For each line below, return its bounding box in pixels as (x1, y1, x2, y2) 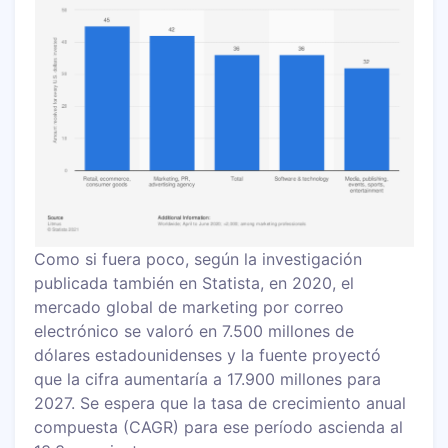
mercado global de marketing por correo (34, 296, 345, 317)
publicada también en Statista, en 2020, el (34, 272, 355, 293)
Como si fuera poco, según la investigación (34, 248, 363, 269)
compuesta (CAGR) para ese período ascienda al (34, 416, 404, 437)
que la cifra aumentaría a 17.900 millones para (34, 368, 382, 389)
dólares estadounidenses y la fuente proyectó (34, 344, 382, 365)
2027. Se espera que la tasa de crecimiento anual (34, 392, 407, 413)
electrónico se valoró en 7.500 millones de (34, 320, 355, 341)
